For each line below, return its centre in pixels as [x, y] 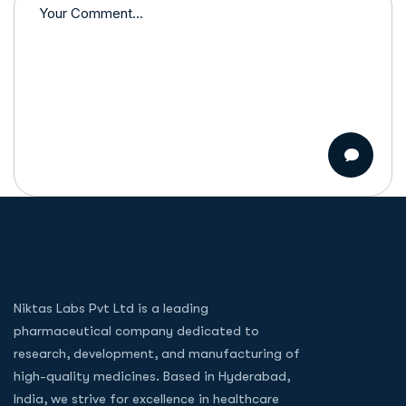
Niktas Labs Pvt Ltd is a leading [111, 308]
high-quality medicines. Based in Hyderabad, [152, 376]
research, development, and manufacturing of [157, 353]
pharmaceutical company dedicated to [136, 331]
